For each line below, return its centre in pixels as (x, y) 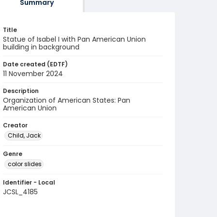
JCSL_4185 (20, 192)
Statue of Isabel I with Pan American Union (74, 39)
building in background (41, 47)
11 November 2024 (33, 74)
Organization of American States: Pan (67, 100)
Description (21, 91)
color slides (25, 164)
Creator (15, 125)
